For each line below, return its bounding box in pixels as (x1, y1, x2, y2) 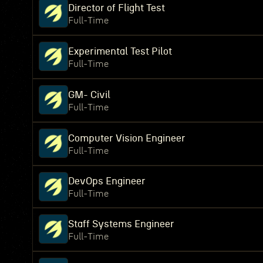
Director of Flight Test (68, 3, 165, 13)
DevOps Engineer (68, 176, 146, 186)
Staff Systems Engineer (68, 219, 174, 229)
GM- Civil (68, 90, 110, 100)
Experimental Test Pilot (68, 46, 172, 56)
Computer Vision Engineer (68, 133, 186, 143)
